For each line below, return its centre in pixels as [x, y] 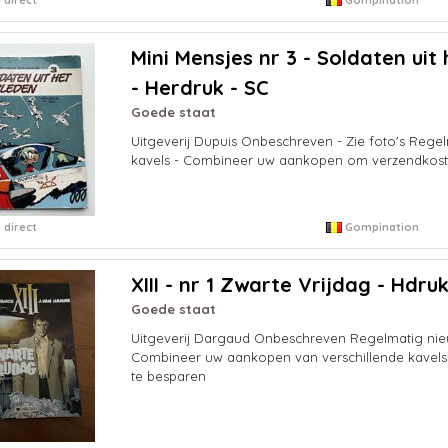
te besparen [168, 375]
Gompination [381, 226]
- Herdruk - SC [199, 87]
